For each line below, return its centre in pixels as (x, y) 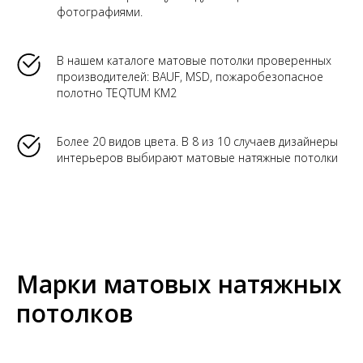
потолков (75, 314)
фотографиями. (100, 12)
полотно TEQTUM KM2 (117, 93)
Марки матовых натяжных (179, 284)
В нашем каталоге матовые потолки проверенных (194, 61)
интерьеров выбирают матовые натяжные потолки (197, 158)
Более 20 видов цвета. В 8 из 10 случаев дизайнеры (197, 142)
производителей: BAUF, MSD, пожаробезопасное (190, 77)
